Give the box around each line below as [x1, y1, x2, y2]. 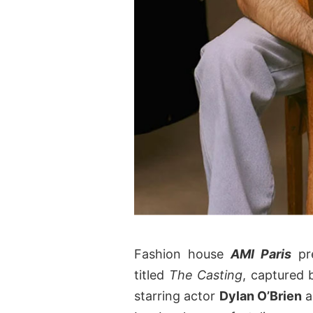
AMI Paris [231, 247, 291, 262]
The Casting [168, 268, 243, 283]
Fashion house [134, 247, 231, 262]
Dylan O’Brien [219, 289, 303, 304]
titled [134, 268, 169, 283]
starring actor [134, 289, 219, 304]
